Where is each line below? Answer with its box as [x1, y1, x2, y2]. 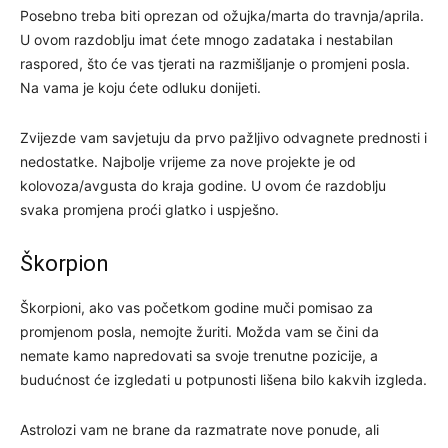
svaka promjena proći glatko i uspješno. [20, 200, 279, 218]
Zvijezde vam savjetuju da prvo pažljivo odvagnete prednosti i [20, 128, 427, 146]
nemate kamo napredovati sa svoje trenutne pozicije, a [20, 346, 378, 364]
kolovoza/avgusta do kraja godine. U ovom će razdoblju [20, 176, 386, 194]
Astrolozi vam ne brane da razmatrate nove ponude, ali [20, 420, 379, 438]
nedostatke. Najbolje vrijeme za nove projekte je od [20, 152, 356, 170]
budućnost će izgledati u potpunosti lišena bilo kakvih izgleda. [20, 370, 427, 388]
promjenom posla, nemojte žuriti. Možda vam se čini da [20, 322, 379, 340]
